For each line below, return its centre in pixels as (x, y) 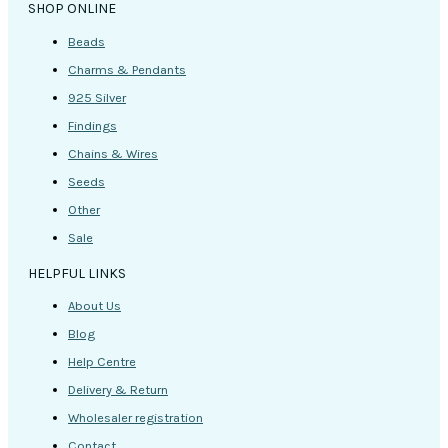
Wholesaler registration (135, 418)
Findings (92, 125)
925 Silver (97, 97)
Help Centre (102, 362)
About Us (94, 306)
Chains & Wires (113, 153)
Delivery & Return (118, 390)
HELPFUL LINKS (77, 273)
